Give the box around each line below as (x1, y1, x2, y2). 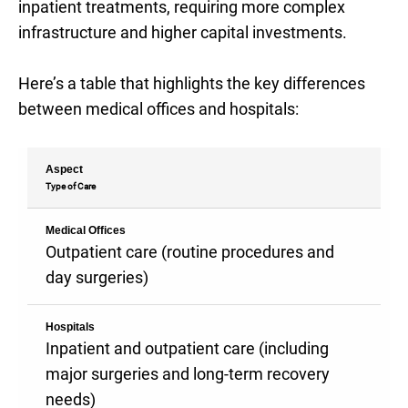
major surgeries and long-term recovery (46, 364, 330, 383)
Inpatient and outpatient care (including (46, 339, 329, 358)
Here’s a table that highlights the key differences (18, 74, 365, 93)
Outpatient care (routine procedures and (46, 242, 334, 261)
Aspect (46, 163, 83, 176)
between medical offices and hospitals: (18, 99, 299, 118)
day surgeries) (46, 268, 148, 287)
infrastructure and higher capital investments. (18, 23, 347, 42)
